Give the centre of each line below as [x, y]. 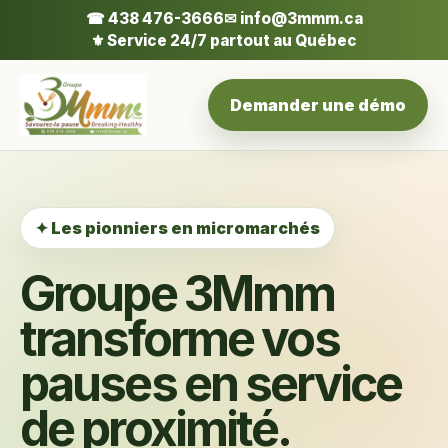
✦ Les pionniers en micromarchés [177, 228]
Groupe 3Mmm [177, 293]
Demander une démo [318, 105]
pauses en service [211, 383]
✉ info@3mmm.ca [293, 18]
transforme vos [179, 338]
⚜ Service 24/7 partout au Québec [224, 40]
